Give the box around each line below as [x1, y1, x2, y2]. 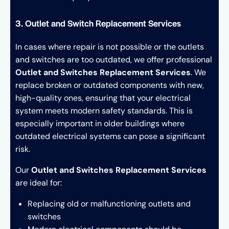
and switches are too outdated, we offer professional [15, 54, 212, 65]
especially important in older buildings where [15, 118, 185, 129]
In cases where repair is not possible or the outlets [15, 41, 204, 52]
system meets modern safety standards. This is [15, 105, 193, 116]
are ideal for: [15, 177, 62, 188]
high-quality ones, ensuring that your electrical [15, 92, 191, 103]
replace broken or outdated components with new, [15, 79, 204, 90]
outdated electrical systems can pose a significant [15, 130, 205, 142]
